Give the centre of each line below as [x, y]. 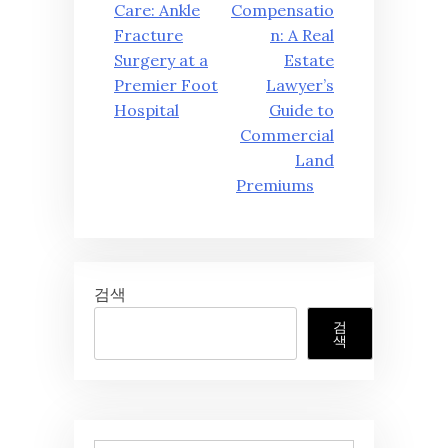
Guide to [301, 110]
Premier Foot [166, 85]
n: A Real [302, 35]
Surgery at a [161, 60]
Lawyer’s [300, 85]
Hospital [146, 110]
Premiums [275, 185]
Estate [309, 60]
